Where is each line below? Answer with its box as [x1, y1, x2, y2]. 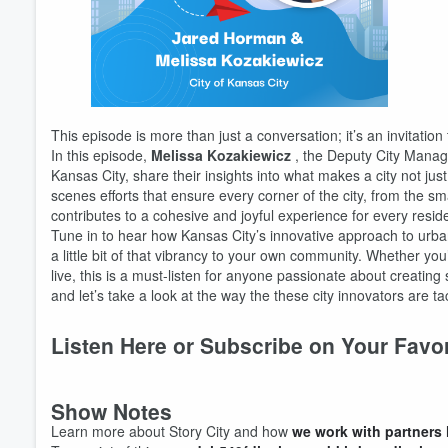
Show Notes [51, 396, 172, 426]
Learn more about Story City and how [51, 421, 292, 441]
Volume [351, 4, 405, 22]
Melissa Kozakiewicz [151, 145, 295, 165]
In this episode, [51, 145, 151, 165]
